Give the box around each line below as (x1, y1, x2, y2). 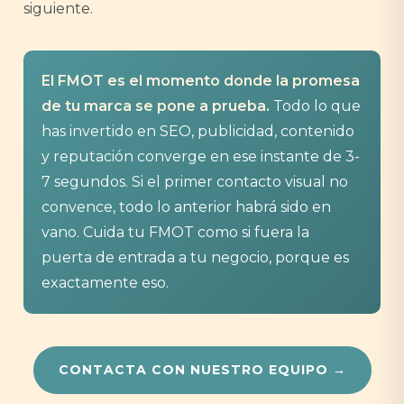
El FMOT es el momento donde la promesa (41, 72, 360, 89)
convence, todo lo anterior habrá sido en (41, 198, 331, 216)
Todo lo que (270, 97, 361, 115)
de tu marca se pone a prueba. (41, 97, 270, 115)
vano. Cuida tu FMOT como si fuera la (41, 224, 309, 241)
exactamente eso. (41, 274, 169, 291)
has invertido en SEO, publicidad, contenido (41, 123, 354, 140)
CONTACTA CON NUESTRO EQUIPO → (58, 362, 346, 378)
